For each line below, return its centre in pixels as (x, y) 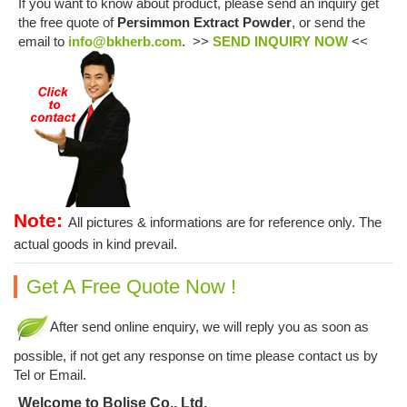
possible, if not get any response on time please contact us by (196, 356)
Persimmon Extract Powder (204, 23)
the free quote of (68, 23)
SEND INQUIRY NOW (280, 42)
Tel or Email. (50, 375)
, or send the (328, 23)
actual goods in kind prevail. (95, 244)
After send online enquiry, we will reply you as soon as (209, 327)
